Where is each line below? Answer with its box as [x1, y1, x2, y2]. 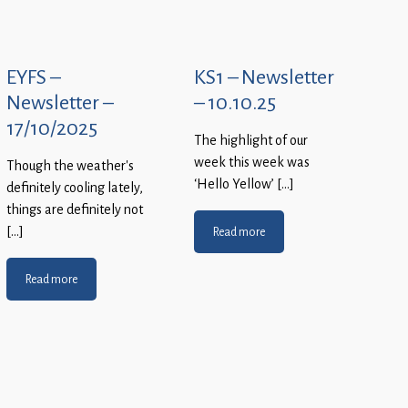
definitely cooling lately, [6, 179, 143, 197]
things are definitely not [6, 201, 143, 219]
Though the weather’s [6, 158, 134, 175]
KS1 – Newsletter [194, 64, 334, 90]
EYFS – [6, 64, 60, 90]
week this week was [194, 154, 310, 171]
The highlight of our [194, 132, 308, 149]
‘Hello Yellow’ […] [194, 176, 294, 193]
